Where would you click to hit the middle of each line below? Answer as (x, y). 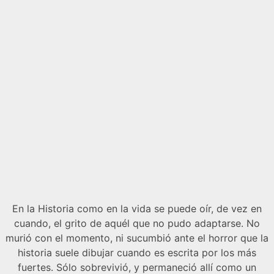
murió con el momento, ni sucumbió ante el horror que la (137, 238)
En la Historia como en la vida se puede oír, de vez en (137, 208)
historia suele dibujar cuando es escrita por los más (137, 252)
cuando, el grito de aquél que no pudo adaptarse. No (137, 223)
